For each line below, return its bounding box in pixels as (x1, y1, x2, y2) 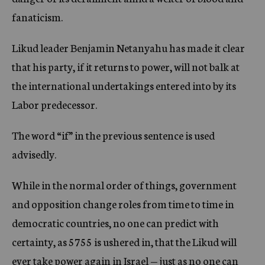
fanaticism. (12, 9, 63, 24)
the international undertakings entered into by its (12, 77, 236, 93)
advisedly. (12, 146, 56, 161)
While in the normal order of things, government (12, 177, 237, 192)
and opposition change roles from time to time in (12, 196, 234, 211)
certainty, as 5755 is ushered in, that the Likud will (12, 234, 237, 249)
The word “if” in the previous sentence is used (12, 127, 215, 143)
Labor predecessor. (12, 96, 97, 112)
